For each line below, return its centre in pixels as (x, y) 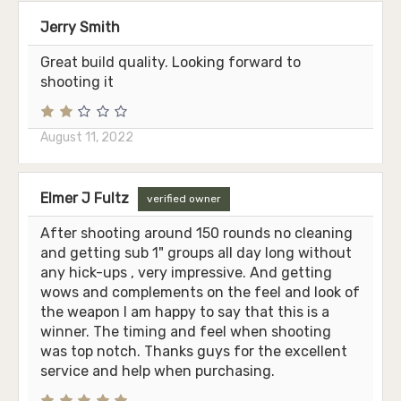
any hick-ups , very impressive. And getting (186, 272)
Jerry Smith (80, 27)
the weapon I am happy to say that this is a (185, 311)
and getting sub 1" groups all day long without (196, 252)
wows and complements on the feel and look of (200, 292)
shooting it (77, 81)
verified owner (184, 198)
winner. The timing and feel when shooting (186, 331)
